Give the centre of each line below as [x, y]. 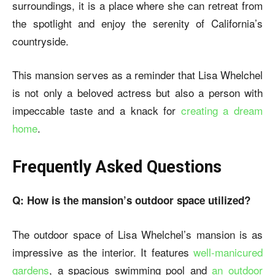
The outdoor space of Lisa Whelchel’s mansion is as [137, 234]
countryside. [42, 41]
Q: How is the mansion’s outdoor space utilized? [131, 200]
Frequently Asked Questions [117, 167]
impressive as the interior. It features [103, 252]
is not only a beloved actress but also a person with [137, 92]
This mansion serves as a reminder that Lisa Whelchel [137, 74]
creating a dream [222, 110]
